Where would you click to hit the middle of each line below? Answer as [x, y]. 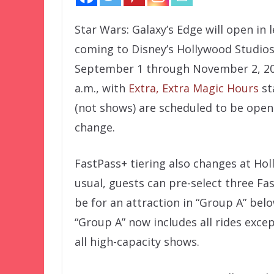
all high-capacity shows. [137, 241]
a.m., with [102, 88]
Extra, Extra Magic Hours [194, 88]
